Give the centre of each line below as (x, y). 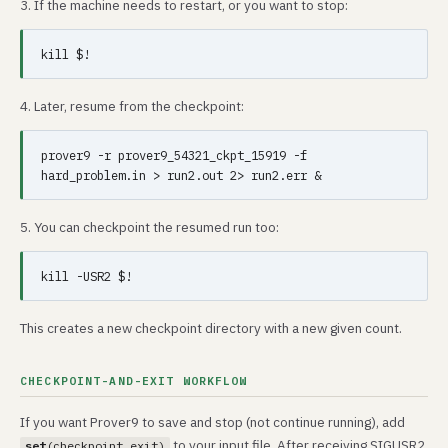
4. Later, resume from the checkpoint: (132, 106)
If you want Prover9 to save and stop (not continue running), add (212, 422)
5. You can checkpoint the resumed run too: (149, 227)
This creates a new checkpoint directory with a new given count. (211, 328)
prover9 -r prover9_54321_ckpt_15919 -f (174, 155)
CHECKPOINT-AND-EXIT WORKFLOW (134, 380)
